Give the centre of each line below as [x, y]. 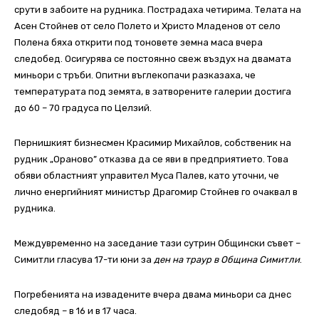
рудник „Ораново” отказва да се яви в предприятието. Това [151, 159]
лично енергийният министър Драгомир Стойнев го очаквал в [156, 192]
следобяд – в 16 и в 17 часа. [75, 311]
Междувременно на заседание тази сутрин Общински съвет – [157, 244]
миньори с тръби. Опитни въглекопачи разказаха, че [135, 75]
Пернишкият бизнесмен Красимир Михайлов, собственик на [153, 143]
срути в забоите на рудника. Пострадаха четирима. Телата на [158, 10]
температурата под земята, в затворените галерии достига [153, 92]
